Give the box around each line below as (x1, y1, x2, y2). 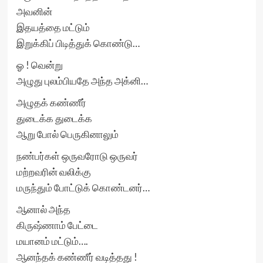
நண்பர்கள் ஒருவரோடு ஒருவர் (16, 150, 138, 162)
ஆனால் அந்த (16, 203, 70, 215)
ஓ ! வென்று (16, 59, 63, 71)
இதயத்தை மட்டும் (16, 21, 90, 33)
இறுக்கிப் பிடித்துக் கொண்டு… (16, 37, 140, 49)
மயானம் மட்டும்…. (16, 235, 88, 247)
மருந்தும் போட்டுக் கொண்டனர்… (16, 181, 150, 194)
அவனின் (16, 5, 52, 18)
